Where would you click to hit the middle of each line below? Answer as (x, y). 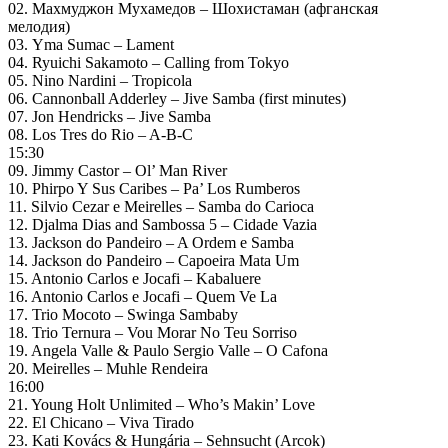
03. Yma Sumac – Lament (91, 44)
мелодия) (39, 26)
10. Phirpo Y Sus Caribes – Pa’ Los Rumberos (154, 188)
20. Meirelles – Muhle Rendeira (108, 368)
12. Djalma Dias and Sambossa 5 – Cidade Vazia (162, 224)
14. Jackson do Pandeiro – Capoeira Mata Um (153, 260)
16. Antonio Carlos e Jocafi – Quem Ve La (142, 296)
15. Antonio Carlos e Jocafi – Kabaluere (134, 278)
